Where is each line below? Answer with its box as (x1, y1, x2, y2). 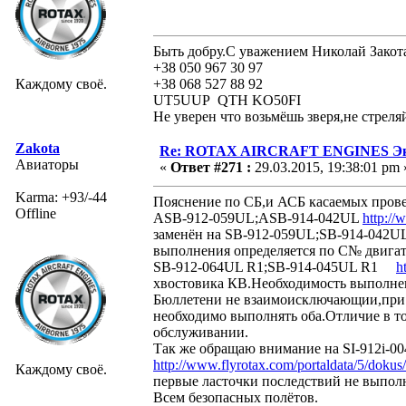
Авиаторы (15, 156, 79, 172)
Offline (15, 205, 56, 221)
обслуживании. (153, 324, 248, 340)
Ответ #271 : (170, 159, 251, 175)
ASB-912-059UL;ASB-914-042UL (153, 209, 362, 226)
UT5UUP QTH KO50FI (153, 92, 301, 108)
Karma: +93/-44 (15, 188, 107, 205)
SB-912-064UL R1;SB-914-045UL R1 (153, 258, 396, 275)
